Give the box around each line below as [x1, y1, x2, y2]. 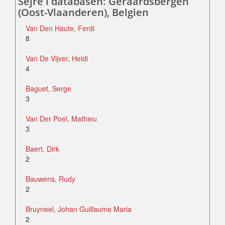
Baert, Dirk [26, 144, 59, 154]
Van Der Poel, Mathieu [26, 114, 97, 124]
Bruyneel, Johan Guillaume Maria [26, 204, 132, 214]
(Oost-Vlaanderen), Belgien [18, 6, 149, 20]
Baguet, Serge [26, 83, 71, 94]
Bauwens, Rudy [26, 174, 75, 184]
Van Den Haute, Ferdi [26, 23, 94, 34]
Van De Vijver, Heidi [26, 53, 88, 64]
